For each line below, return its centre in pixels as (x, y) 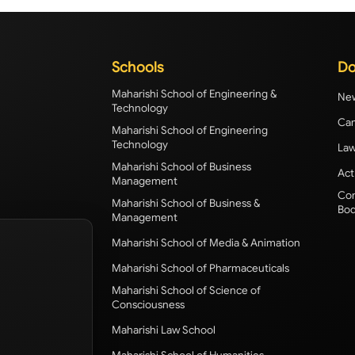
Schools (138, 68)
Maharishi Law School (164, 330)
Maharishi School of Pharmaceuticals (200, 269)
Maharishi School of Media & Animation (206, 243)
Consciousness (148, 305)
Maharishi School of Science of (186, 291)
